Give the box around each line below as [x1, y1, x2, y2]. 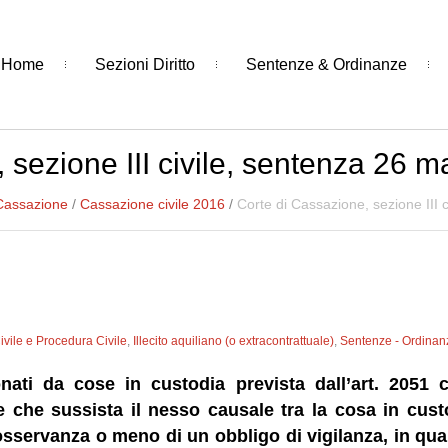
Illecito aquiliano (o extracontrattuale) [133, 334, 335, 348]
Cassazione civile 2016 [79, 196, 225, 212]
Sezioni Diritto [94, 55, 195, 73]
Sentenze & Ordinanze [245, 55, 407, 73]
